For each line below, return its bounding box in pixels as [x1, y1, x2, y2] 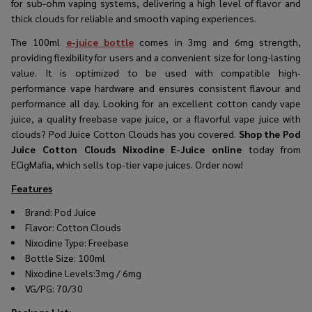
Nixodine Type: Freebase [25, 235, 129, 249]
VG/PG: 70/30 [25, 281, 83, 295]
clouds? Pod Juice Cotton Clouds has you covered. [11, 127, 239, 140]
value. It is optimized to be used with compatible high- [11, 65, 301, 79]
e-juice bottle [65, 35, 134, 48]
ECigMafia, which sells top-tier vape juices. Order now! [11, 157, 243, 171]
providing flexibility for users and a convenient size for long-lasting [11, 50, 301, 63]
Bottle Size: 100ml [25, 251, 105, 264]
